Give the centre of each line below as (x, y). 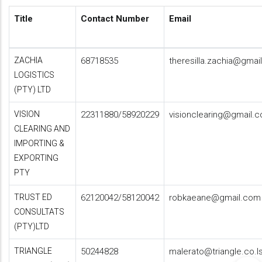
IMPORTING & (39, 143)
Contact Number (115, 19)
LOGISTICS (34, 75)
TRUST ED (33, 197)
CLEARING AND (42, 129)
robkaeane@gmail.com (215, 198)
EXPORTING (36, 158)
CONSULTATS (39, 212)
